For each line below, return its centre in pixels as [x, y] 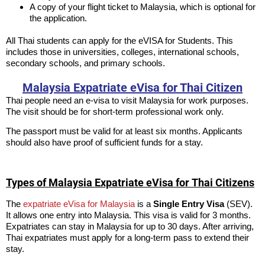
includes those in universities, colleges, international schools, [122, 51]
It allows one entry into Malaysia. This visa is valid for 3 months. [128, 215]
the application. [58, 18]
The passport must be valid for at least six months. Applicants [124, 131]
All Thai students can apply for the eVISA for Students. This [119, 40]
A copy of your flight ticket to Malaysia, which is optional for [143, 7]
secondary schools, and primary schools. [85, 63]
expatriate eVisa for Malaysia [79, 203]
